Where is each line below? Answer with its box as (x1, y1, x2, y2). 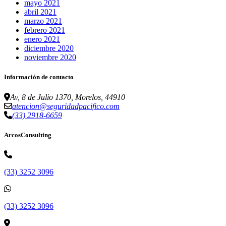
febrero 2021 (24, 26, 65, 35)
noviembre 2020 (24, 53, 76, 62)
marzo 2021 (24, 17, 62, 26)
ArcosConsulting (4, 131, 51, 139)
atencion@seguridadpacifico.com (12, 101, 120, 110)
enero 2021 (24, 35, 60, 44)
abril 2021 (24, 8, 56, 17)
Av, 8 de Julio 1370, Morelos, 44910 (10, 92, 125, 101)
